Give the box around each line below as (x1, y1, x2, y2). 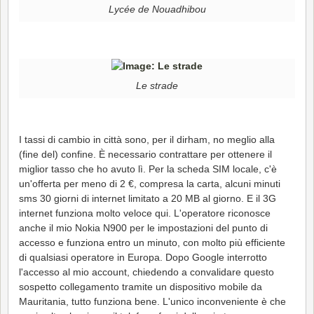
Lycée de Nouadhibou (108, 4, 206, 15)
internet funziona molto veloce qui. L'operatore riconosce (19, 207, 271, 219)
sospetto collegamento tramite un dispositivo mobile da (19, 280, 262, 292)
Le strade (136, 80, 178, 92)
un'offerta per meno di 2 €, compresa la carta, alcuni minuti (19, 177, 280, 189)
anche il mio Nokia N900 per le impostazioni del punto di (19, 221, 268, 233)
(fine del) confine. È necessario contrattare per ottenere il (19, 148, 272, 160)
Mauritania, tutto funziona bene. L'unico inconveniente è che (19, 295, 286, 307)
